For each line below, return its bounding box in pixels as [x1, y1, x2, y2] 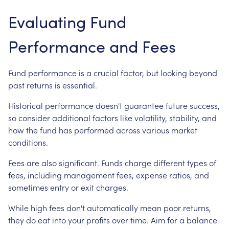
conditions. [8, 136, 48, 148]
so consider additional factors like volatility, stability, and [8, 112, 217, 123]
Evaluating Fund [8, 10, 126, 33]
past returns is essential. [8, 79, 97, 90]
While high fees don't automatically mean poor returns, [8, 202, 211, 213]
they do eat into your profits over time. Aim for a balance [8, 214, 217, 225]
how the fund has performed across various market [8, 124, 197, 135]
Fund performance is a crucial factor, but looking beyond [8, 67, 217, 78]
